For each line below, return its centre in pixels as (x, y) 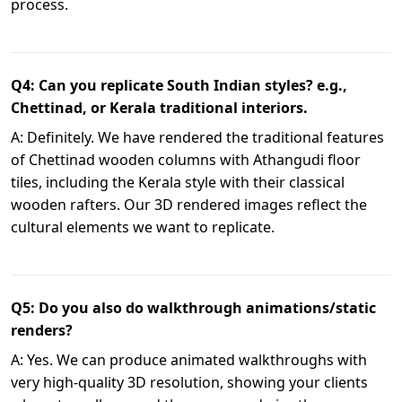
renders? (42, 330)
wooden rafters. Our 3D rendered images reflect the (189, 205)
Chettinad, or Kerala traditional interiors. (159, 108)
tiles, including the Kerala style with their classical (178, 182)
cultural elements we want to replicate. (143, 227)
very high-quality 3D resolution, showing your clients (189, 382)
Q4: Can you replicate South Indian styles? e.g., (179, 85)
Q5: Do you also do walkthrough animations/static (193, 308)
